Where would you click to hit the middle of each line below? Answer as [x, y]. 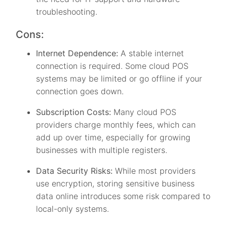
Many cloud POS [145, 112]
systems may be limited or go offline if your [119, 79]
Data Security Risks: [76, 171]
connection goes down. [80, 91]
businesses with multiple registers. [102, 150]
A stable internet [153, 53]
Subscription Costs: [75, 112]
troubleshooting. [67, 12]
